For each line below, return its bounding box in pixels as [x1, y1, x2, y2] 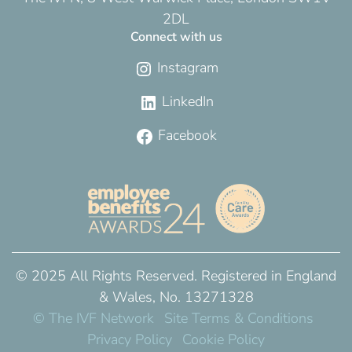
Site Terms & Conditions [163, 309, 313, 328]
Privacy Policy [87, 330, 172, 350]
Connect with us [130, 28, 222, 46]
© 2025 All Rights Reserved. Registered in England [16, 266, 336, 286]
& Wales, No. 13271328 [98, 288, 254, 307]
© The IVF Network [32, 309, 154, 328]
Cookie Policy [182, 330, 265, 350]
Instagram [152, 58, 218, 78]
